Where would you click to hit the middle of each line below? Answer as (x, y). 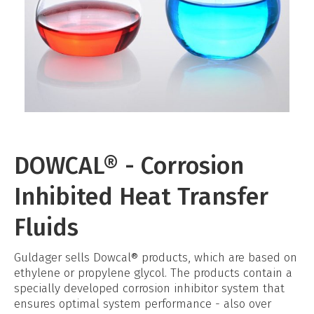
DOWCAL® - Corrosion (129, 166)
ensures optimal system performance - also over (143, 304)
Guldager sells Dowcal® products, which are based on (156, 258)
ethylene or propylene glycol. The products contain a (153, 273)
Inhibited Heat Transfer (141, 197)
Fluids (46, 227)
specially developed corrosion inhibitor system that (149, 288)
